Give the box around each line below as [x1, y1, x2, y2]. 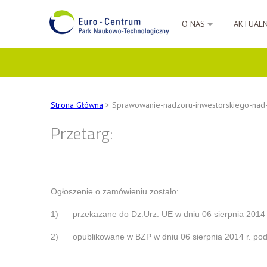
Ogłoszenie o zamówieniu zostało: [50, 187, 179, 196]
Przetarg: [50, 120, 113, 146]
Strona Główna [50, 100, 103, 110]
